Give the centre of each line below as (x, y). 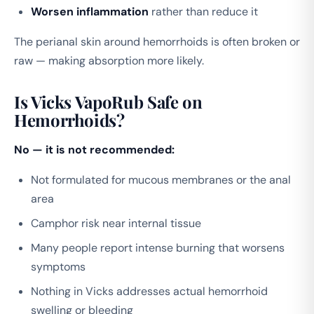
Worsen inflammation (90, 11)
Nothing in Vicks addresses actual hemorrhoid (149, 291)
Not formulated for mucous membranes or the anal (161, 179)
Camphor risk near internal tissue (116, 223)
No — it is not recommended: (94, 149)
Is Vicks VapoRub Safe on (108, 101)
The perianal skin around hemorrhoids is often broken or (157, 41)
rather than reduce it (203, 11)
